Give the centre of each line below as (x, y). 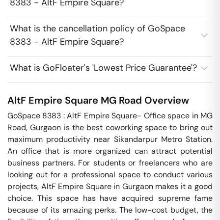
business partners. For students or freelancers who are (110, 163)
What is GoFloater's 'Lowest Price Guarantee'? (103, 68)
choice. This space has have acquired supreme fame (110, 198)
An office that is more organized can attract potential (110, 151)
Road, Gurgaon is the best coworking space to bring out (110, 127)
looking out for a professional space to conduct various (110, 175)
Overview (165, 100)
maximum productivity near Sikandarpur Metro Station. (110, 139)
